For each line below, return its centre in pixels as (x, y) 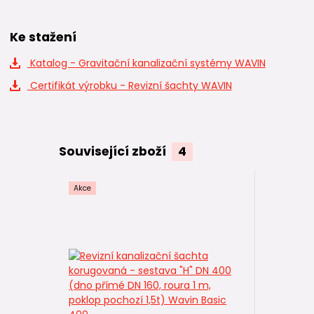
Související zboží (114, 151)
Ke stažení (43, 37)
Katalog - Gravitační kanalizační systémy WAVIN (146, 63)
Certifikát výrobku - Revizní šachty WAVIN (129, 86)
